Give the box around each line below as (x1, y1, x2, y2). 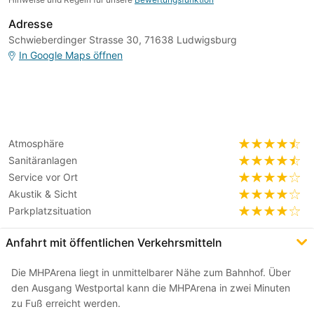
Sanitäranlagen (8, 154, 77, 167)
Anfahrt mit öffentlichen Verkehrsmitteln (6, 235, 222, 250)
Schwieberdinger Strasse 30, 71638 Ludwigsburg (8, 34, 237, 46)
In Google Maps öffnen (19, 49, 123, 62)
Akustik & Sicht (8, 188, 77, 200)
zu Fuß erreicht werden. (11, 297, 121, 310)
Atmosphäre (8, 137, 64, 150)
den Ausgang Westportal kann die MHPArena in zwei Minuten (11, 282, 290, 294)
